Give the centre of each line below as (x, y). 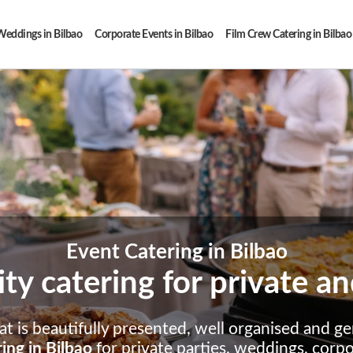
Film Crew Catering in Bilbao (288, 34)
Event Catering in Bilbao (176, 252)
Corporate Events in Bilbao (154, 34)
